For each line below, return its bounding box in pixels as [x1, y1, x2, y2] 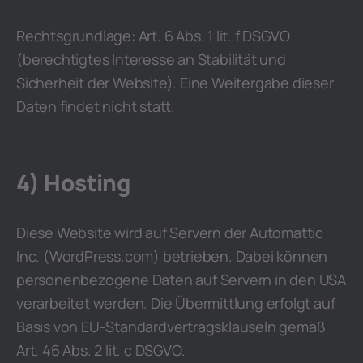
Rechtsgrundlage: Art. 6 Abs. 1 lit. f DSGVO [16, 26, 290, 45]
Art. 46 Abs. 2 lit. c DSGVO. [16, 340, 186, 360]
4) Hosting [16, 167, 130, 198]
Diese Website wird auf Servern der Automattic [16, 223, 323, 242]
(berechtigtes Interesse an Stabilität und [16, 49, 286, 69]
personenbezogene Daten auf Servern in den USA [16, 270, 346, 289]
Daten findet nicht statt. [16, 96, 176, 116]
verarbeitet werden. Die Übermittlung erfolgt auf [16, 293, 335, 313]
